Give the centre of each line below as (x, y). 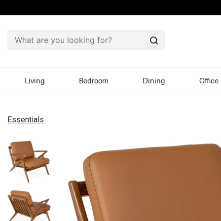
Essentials (26, 120)
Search (166, 48)
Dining (154, 81)
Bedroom (93, 81)
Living (35, 81)
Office (209, 81)
